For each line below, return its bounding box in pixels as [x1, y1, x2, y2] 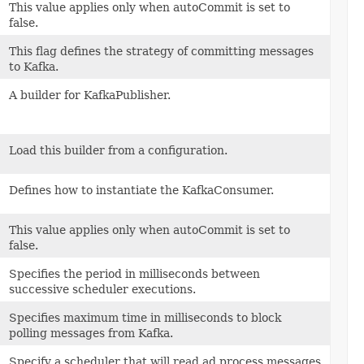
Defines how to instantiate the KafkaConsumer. [9, 184, 274, 197]
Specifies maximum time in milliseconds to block [9, 311, 281, 325]
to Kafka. [9, 60, 58, 74]
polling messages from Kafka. [9, 327, 173, 340]
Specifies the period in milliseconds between [9, 267, 260, 281]
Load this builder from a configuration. [9, 144, 227, 158]
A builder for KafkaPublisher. [9, 89, 171, 102]
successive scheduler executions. [9, 283, 196, 297]
